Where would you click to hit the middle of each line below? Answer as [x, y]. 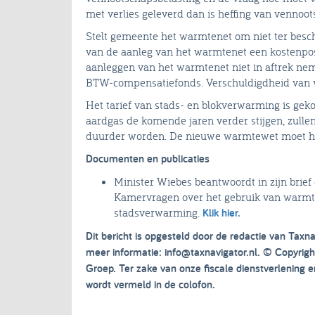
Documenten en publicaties [148, 159]
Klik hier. [220, 213]
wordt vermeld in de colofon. [150, 285]
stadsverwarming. [157, 213]
